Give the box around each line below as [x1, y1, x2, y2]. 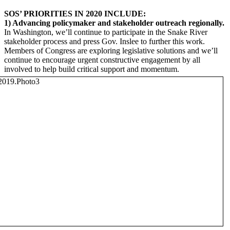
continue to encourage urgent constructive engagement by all [4, 55, 200, 64]
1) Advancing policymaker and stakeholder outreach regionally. [4, 18, 224, 27]
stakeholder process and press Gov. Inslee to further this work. [4, 36, 205, 46]
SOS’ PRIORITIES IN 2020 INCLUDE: [4, 9, 146, 18]
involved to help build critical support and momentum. [4, 64, 179, 73]
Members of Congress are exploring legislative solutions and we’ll [4, 46, 218, 55]
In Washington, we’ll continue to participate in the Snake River [4, 27, 207, 36]
